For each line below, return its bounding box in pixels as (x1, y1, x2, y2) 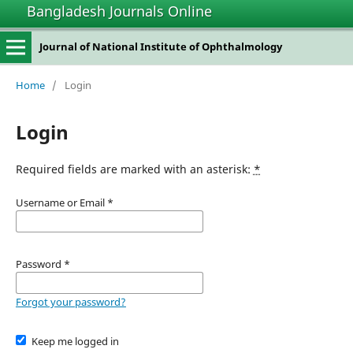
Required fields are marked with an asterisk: (15, 161, 254, 176)
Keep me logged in (32, 333, 120, 348)
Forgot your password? (15, 294, 126, 309)
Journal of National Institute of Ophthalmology (39, 39, 282, 54)
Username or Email (15, 195, 107, 210)
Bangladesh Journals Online (27, 2, 212, 20)
